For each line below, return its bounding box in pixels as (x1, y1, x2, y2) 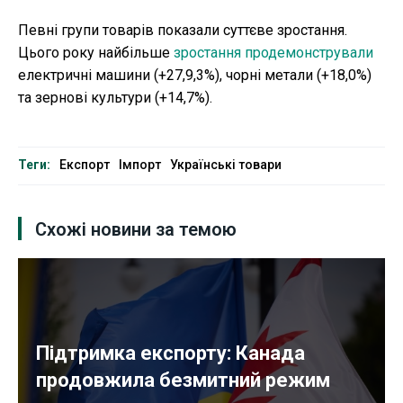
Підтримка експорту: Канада (36, 342, 305, 365)
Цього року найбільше (18, 44, 174, 62)
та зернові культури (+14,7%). (18, 89, 212, 107)
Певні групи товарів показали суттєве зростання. (18, 22, 347, 40)
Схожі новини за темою (35, 219, 237, 241)
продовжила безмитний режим (36, 369, 330, 392)
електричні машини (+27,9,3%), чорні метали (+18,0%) (18, 67, 372, 85)
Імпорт (119, 157, 161, 173)
